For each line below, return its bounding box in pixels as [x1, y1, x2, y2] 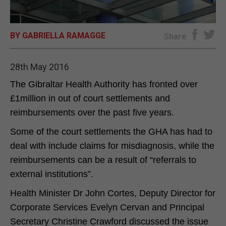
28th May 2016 [10, 61, 69, 72]
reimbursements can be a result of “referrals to [10, 154, 196, 165]
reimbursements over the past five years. [10, 107, 174, 118]
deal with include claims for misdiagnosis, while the [10, 140, 214, 151]
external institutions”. [10, 168, 93, 179]
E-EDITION [93, 13, 133, 24]
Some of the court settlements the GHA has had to [10, 126, 212, 137]
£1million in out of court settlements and [10, 93, 170, 103]
